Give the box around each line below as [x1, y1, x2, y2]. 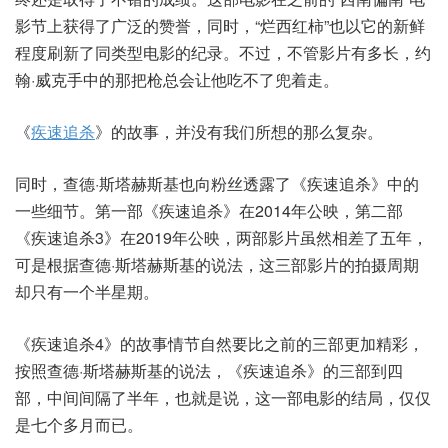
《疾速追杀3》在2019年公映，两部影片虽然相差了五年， [15, 226, 428, 250]
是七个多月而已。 [15, 413, 143, 437]
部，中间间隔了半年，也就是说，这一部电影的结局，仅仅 [15, 386, 431, 410]
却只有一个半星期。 [15, 280, 159, 304]
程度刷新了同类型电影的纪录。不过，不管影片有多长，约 [15, 41, 431, 65]
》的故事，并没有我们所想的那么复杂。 [95, 120, 383, 144]
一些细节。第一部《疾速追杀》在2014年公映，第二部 [15, 199, 403, 223]
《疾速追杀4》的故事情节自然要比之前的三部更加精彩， [15, 332, 424, 356]
